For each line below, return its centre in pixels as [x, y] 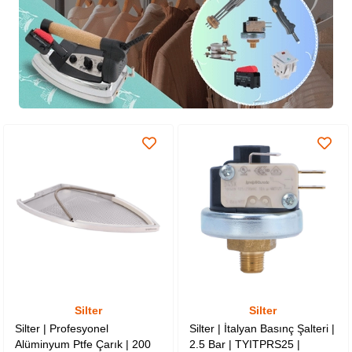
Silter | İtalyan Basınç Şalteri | [262, 328]
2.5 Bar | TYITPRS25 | [245, 344]
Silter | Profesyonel [62, 328]
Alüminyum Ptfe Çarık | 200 [83, 344]
